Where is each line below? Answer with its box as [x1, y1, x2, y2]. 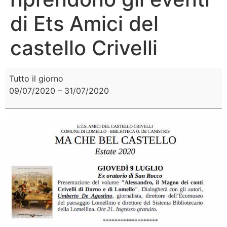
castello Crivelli [10, 35, 158, 60]
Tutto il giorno [9, 73, 63, 84]
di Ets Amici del [10, 11, 159, 36]
